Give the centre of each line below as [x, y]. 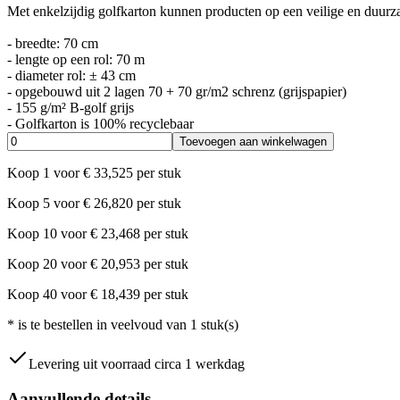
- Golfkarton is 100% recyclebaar [100, 123]
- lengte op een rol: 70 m [76, 59]
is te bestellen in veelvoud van [102, 324]
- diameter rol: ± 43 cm [71, 75]
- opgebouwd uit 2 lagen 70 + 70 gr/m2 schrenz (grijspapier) [177, 91]
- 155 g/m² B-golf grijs [71, 107]
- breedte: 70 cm [53, 43]
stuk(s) [220, 324]
